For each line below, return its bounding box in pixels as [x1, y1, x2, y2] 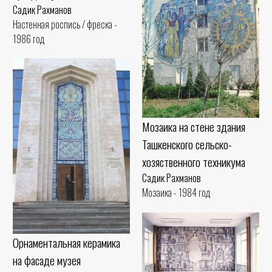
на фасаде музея [13, 251, 81, 270]
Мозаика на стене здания [142, 118, 245, 136]
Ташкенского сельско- [142, 135, 232, 154]
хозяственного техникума [142, 153, 245, 171]
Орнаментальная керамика [13, 234, 120, 252]
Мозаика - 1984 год [142, 185, 211, 200]
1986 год [13, 32, 45, 47]
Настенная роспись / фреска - [13, 17, 117, 32]
